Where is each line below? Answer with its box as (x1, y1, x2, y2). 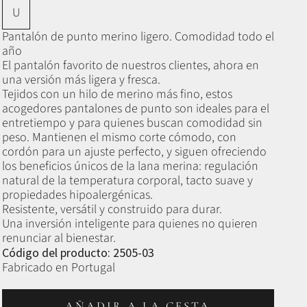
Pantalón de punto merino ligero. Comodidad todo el (1, 27, 274, 45)
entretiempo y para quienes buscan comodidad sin (1, 114, 262, 132)
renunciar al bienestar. (1, 229, 116, 247)
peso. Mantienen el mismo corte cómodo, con (1, 128, 236, 146)
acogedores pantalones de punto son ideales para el (1, 99, 269, 117)
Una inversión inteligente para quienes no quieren (1, 214, 258, 232)
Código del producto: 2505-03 (1, 244, 154, 260)
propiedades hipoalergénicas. (1, 186, 153, 204)
